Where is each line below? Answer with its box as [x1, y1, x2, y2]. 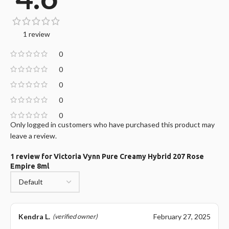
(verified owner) [53, 212, 98, 220]
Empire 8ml [10, 162, 49, 170]
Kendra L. [18, 212, 50, 221]
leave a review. [10, 131, 57, 140]
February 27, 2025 [153, 212, 211, 221]
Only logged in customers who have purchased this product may [10, 120, 215, 129]
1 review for [10, 152, 54, 161]
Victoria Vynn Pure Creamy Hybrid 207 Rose [54, 152, 204, 161]
